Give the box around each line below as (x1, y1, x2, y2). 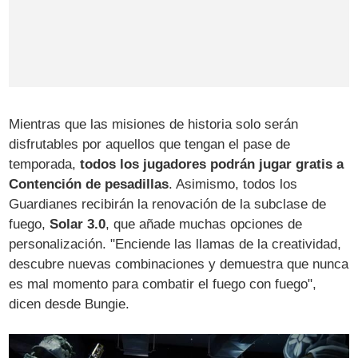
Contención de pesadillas (9, 176, 169, 192)
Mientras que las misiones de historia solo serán (9, 116, 299, 132)
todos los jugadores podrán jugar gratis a (80, 156, 344, 172)
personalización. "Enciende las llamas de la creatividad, (9, 236, 342, 252)
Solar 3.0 (50, 216, 106, 232)
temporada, (9, 156, 81, 172)
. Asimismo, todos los (169, 176, 298, 192)
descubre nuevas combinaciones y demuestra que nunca (9, 256, 349, 272)
